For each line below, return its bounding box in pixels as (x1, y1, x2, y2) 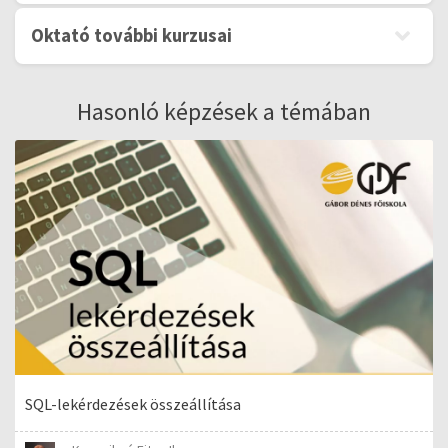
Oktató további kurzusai (31, 24, 232, 47)
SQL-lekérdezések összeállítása (25, 393, 241, 414)
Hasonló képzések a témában (77, 96, 371, 127)
